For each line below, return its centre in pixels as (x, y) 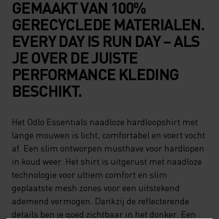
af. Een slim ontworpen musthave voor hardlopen (108, 148)
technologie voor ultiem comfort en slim (89, 174)
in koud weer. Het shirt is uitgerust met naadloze (107, 161)
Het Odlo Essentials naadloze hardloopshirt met (105, 121)
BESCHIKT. (47, 91)
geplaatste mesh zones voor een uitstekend (96, 187)
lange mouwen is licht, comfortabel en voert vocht (109, 135)
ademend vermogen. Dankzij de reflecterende (100, 201)
